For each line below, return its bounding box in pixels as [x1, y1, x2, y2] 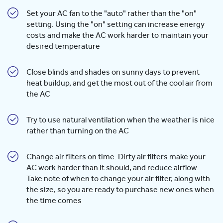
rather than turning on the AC [26, 127, 129, 135]
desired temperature [26, 42, 100, 51]
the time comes [26, 197, 82, 205]
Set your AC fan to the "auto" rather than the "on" [26, 9, 197, 18]
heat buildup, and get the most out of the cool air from [26, 79, 213, 88]
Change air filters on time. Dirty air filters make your [26, 153, 206, 161]
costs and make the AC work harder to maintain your [26, 31, 209, 40]
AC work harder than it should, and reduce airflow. [26, 164, 199, 172]
